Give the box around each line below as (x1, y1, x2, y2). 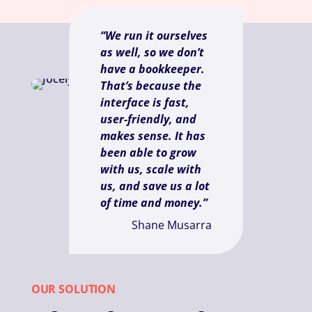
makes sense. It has (100, 128, 205, 144)
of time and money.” (100, 195, 208, 211)
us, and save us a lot (100, 178, 210, 194)
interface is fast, (100, 95, 189, 111)
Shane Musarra (132, 217, 212, 233)
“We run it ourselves (100, 28, 208, 44)
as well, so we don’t (100, 45, 204, 61)
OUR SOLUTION (31, 281, 116, 297)
